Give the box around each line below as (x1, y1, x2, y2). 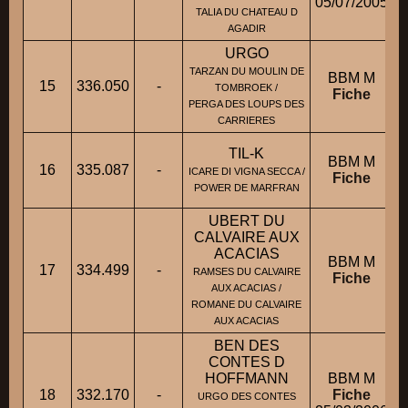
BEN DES (213, 338, 280, 354)
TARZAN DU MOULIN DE (189, 66, 304, 77)
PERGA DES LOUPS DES (189, 98, 304, 110)
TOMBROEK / (215, 82, 278, 94)
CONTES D (208, 354, 285, 371)
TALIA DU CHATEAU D (195, 6, 298, 18)
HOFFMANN (204, 371, 289, 387)
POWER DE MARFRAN (193, 182, 300, 194)
